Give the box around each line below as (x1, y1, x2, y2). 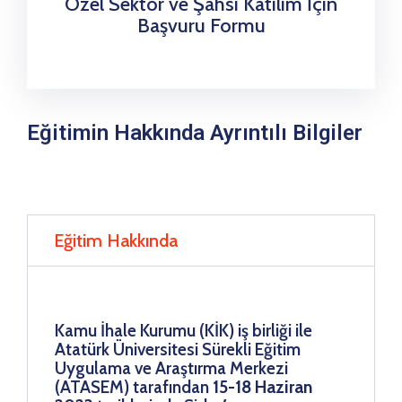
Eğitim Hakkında (54, 229, 178, 251)
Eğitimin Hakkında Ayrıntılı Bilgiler (27, 119, 363, 145)
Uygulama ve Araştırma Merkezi (55, 357, 288, 379)
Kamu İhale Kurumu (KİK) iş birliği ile (55, 319, 312, 341)
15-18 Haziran (213, 376, 312, 398)
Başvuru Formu (136, 13, 266, 38)
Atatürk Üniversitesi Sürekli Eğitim (55, 338, 301, 360)
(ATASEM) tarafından (55, 376, 213, 398)
